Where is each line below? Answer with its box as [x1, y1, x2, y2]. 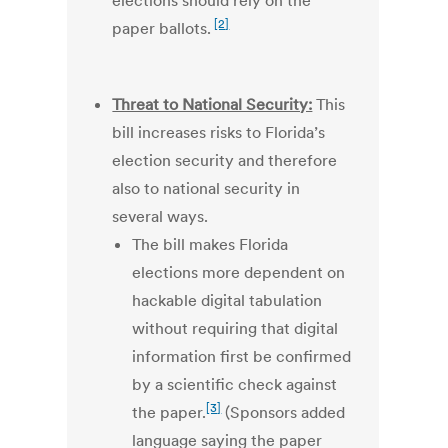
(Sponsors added [221, 402, 346, 423]
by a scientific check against [132, 374, 338, 395]
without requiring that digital [132, 318, 339, 339]
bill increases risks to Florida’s [112, 122, 326, 143]
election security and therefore [112, 150, 338, 171]
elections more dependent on [132, 262, 346, 283]
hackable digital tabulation [132, 290, 323, 311]
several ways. [112, 206, 209, 227]
